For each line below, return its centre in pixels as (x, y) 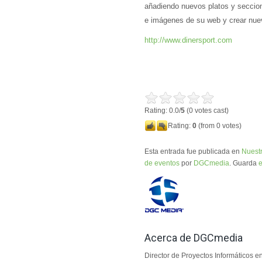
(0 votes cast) (207, 111)
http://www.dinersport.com (189, 40)
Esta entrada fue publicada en (193, 151)
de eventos (162, 163)
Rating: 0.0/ (163, 111)
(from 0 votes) (219, 126)
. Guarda (244, 163)
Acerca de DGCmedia (194, 238)
